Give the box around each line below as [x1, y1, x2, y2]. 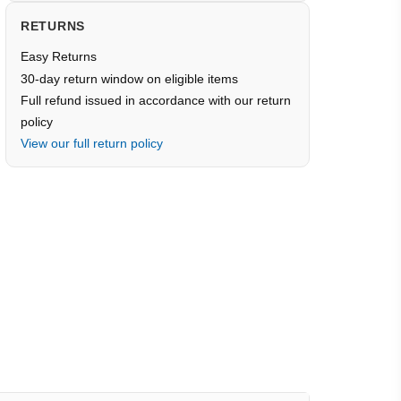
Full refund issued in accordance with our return [21, 93, 291, 107]
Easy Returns [21, 49, 97, 64]
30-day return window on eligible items [21, 72, 238, 86]
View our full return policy [21, 136, 163, 150]
